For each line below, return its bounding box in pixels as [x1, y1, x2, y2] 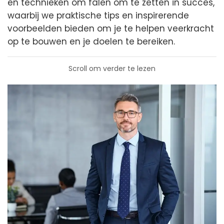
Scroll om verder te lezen [68, 63, 155, 73]
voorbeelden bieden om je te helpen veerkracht [7, 22, 214, 34]
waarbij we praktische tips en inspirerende [7, 9, 189, 21]
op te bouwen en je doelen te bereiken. [7, 35, 175, 47]
